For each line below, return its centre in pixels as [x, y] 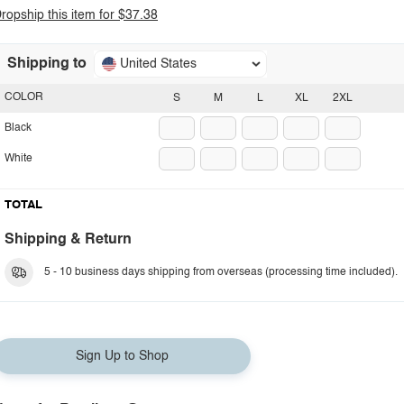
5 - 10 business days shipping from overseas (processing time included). [221, 272]
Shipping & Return [68, 240]
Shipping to [47, 64]
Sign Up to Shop [122, 356]
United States [158, 64]
